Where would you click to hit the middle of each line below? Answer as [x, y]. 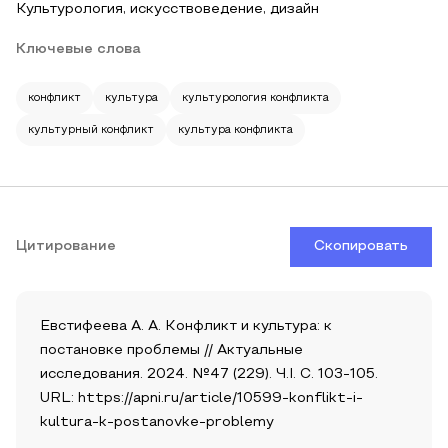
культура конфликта [235, 130]
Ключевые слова [78, 49]
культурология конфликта [255, 98]
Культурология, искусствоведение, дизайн [167, 9]
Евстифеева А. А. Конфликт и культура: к [186, 326]
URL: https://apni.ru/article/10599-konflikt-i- [201, 398]
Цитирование [66, 246]
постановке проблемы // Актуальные [171, 350]
